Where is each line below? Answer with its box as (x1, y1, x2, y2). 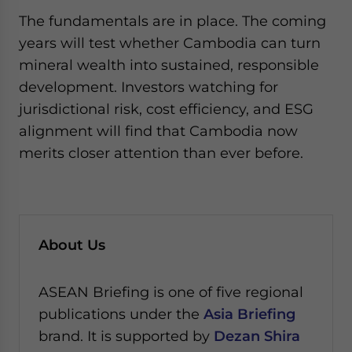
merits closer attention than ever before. (19, 145, 303, 161)
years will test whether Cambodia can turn (19, 35, 321, 51)
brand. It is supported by (38, 328, 214, 344)
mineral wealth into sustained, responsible (19, 57, 319, 73)
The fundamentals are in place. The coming (19, 13, 326, 29)
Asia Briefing (203, 306, 295, 322)
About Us (38, 236, 105, 253)
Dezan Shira (214, 328, 300, 344)
